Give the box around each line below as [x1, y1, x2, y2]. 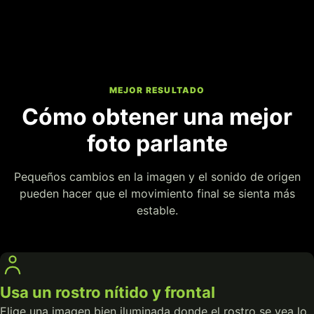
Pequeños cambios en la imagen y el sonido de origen [13, 169, 301, 184]
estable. [136, 203, 178, 217]
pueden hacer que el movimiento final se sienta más [19, 186, 295, 200]
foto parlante [86, 129, 228, 157]
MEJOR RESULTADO [109, 84, 205, 95]
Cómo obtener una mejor [22, 102, 292, 130]
